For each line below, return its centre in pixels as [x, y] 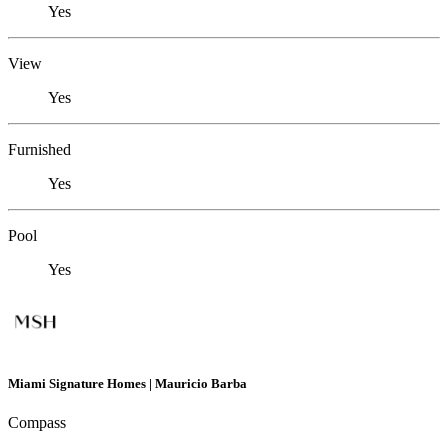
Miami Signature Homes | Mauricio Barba [127, 383]
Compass [37, 422]
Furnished [39, 150]
